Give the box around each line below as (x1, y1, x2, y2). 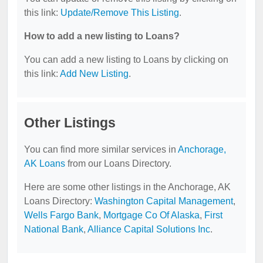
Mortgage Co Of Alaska (103, 210, 200, 220)
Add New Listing (60, 69, 129, 79)
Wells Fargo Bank (24, 210, 99, 220)
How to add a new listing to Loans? (24, 31, 180, 41)
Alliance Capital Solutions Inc (87, 224, 210, 234)
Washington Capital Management (95, 196, 233, 206)
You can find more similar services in (24, 144, 178, 154)
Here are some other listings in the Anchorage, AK (24, 182, 231, 192)
